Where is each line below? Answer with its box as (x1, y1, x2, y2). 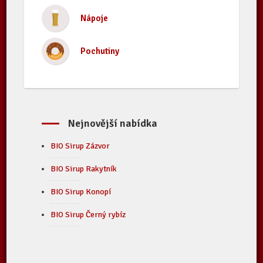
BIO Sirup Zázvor (50, 141, 110, 151)
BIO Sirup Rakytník (50, 164, 117, 174)
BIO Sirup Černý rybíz (50, 210, 126, 220)
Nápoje (80, 13, 109, 23)
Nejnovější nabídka (68, 117, 158, 130)
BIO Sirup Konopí (50, 187, 112, 197)
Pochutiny (80, 46, 120, 56)
